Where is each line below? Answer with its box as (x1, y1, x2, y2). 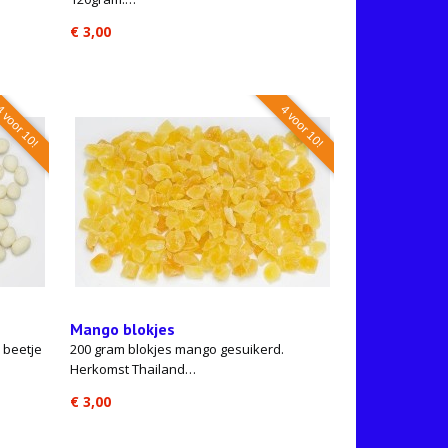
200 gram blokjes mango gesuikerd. (70, 340, 284, 358)
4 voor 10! (277, 101, 327, 151)
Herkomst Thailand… (70, 360, 196, 378)
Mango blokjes (70, 319, 175, 339)
